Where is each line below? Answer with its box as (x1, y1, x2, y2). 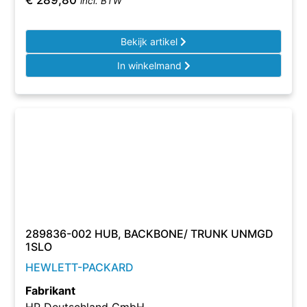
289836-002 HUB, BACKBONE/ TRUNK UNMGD (25, 227, 274, 241)
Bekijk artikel (121, 36, 180, 47)
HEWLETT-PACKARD (25, 260, 134, 274)
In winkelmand (116, 60, 184, 71)
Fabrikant (25, 284, 76, 297)
